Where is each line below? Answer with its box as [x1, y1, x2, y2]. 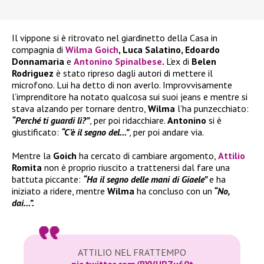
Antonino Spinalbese [74, 55, 162, 68]
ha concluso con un [134, 185, 212, 197]
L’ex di [166, 55, 192, 68]
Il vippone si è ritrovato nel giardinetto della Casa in [12, 32, 217, 44]
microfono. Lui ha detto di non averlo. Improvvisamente [12, 79, 232, 91]
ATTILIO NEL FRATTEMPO [78, 246, 186, 259]
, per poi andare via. [129, 126, 204, 138]
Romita [12, 161, 44, 174]
